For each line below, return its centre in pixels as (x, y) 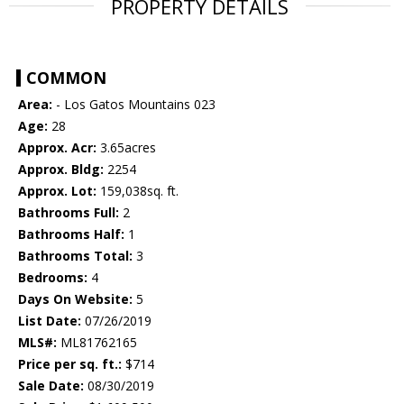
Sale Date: (51, 386)
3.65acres (126, 148)
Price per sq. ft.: (70, 364)
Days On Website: (75, 299)
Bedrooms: (53, 278)
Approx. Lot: (57, 191)
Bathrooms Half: (71, 234)
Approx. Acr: (57, 148)
